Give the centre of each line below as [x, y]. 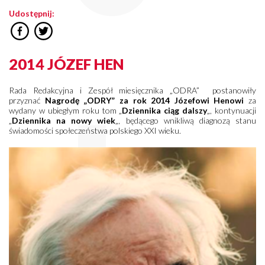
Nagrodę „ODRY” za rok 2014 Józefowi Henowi [142, 100]
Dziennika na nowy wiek [64, 120]
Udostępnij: [32, 13]
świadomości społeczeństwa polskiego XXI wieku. [95, 130]
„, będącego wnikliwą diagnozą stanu [186, 120]
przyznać [25, 100]
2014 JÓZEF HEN [67, 64]
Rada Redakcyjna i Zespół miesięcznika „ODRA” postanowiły [132, 90]
